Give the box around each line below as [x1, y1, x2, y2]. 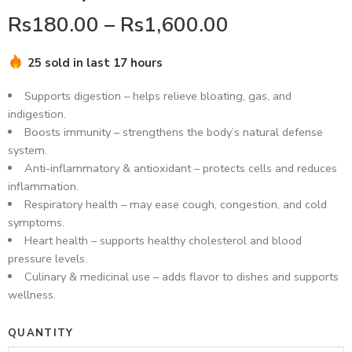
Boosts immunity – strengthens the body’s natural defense [24, 124, 323, 140]
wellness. [8, 287, 56, 302]
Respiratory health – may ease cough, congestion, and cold [24, 196, 327, 212]
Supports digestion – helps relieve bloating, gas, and [24, 88, 291, 104]
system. [8, 142, 47, 158]
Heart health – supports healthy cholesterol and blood [24, 233, 302, 248]
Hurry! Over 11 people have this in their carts [27, 74, 287, 90]
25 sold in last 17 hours [27, 55, 163, 71]
